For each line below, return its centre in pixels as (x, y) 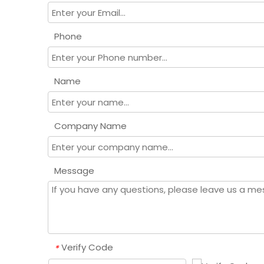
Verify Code (87, 247)
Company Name (90, 126)
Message (74, 171)
